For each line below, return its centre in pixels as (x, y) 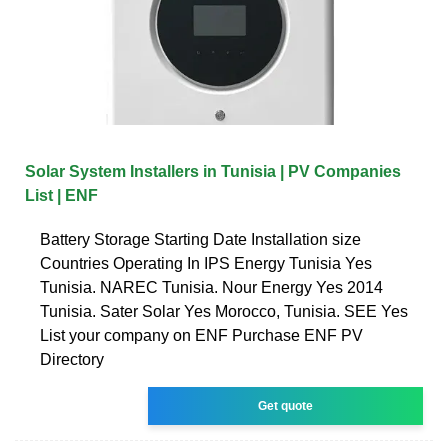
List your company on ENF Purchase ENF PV (201, 335)
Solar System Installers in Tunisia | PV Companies (213, 171)
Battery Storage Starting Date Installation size (200, 239)
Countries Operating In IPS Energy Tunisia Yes (206, 263)
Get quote (286, 405)
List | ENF (61, 195)
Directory (72, 359)
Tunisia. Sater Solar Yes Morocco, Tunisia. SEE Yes (224, 311)
